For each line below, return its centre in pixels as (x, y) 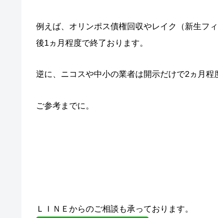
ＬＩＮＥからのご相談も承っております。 (115, 209)
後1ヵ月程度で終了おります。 (92, 43)
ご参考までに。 (65, 106)
